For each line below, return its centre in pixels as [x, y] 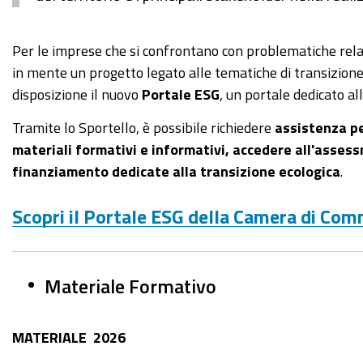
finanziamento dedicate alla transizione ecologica [176, 171]
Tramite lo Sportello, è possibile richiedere [142, 127]
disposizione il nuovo [77, 94]
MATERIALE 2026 [69, 337]
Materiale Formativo [130, 286]
